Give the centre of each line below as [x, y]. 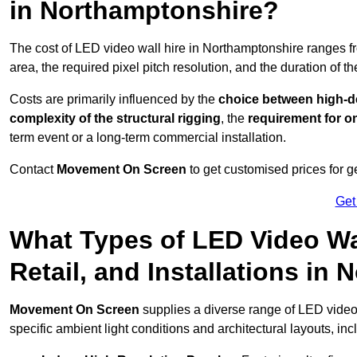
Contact [33, 170]
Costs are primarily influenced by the [114, 100]
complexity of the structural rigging [115, 119]
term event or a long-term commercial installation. [148, 138]
